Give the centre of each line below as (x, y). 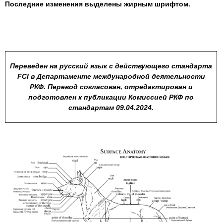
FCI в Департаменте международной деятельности (111, 76)
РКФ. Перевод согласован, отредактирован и (111, 86)
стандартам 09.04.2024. (111, 107)
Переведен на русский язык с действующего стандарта (111, 66)
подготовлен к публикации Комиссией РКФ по (111, 97)
